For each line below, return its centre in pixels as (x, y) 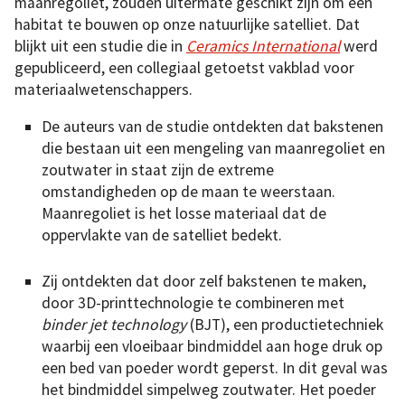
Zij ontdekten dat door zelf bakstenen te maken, (204, 281)
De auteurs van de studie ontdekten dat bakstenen (212, 127)
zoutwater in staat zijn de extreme (158, 170)
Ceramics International (263, 46)
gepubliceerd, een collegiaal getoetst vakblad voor (184, 67)
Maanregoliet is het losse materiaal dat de (184, 214)
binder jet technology (116, 324)
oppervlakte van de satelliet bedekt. (162, 235)
